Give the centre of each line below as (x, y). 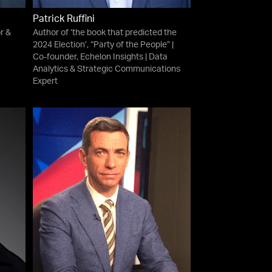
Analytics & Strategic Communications (106, 70)
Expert (45, 82)
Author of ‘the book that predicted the (104, 33)
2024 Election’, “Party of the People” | (103, 45)
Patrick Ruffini (63, 20)
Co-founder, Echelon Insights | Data (100, 57)
